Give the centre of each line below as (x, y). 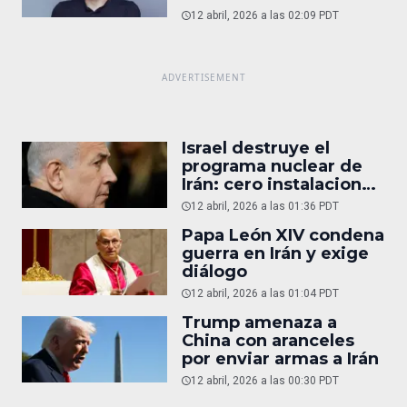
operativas (227, 202)
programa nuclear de (272, 166)
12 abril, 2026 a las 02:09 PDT (265, 15)
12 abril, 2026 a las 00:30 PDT (265, 380)
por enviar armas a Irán (280, 358)
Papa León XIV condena (283, 235)
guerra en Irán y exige (275, 253)
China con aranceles (268, 340)
